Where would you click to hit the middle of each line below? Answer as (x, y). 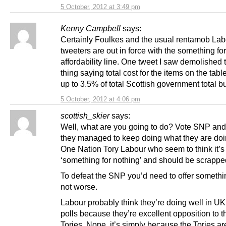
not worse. (79, 187)
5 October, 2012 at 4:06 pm (100, 99)
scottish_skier (85, 116)
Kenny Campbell (91, 29)
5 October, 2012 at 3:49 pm (100, 7)
